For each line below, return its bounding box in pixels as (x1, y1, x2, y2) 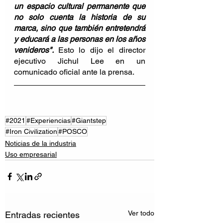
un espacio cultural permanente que (14, 1, 145, 11)
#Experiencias (26, 116, 71, 124)
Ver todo (128, 209, 154, 217)
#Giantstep (72, 116, 106, 124)
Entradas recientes (5, 209, 80, 220)
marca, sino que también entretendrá (14, 23, 145, 33)
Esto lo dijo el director (58, 45, 146, 55)
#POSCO (58, 127, 87, 135)
